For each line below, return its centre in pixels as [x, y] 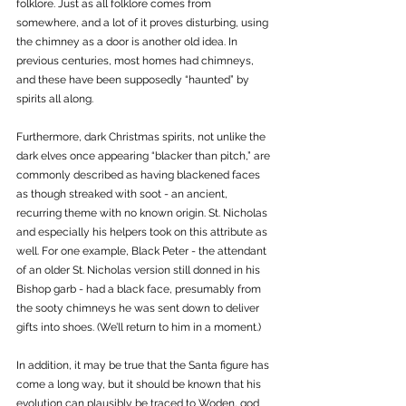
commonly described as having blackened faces [140, 174]
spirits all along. [56, 98]
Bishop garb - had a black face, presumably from [140, 289]
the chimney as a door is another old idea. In [128, 41]
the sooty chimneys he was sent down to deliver [139, 308]
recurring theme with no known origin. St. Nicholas [143, 213]
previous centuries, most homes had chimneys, [136, 60]
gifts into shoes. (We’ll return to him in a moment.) [139, 327]
